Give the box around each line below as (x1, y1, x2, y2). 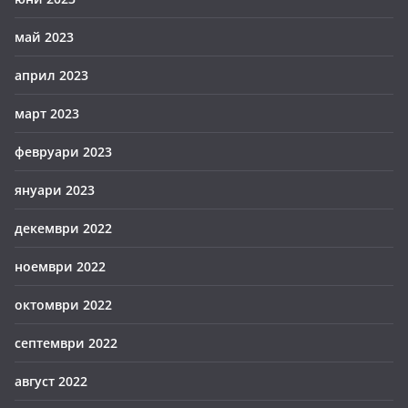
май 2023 (15, 28, 74, 46)
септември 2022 (15, 334, 117, 352)
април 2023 (15, 66, 88, 84)
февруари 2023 (15, 143, 112, 160)
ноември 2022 (15, 258, 106, 275)
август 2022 (15, 372, 87, 390)
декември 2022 (15, 219, 112, 237)
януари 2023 (15, 181, 95, 199)
